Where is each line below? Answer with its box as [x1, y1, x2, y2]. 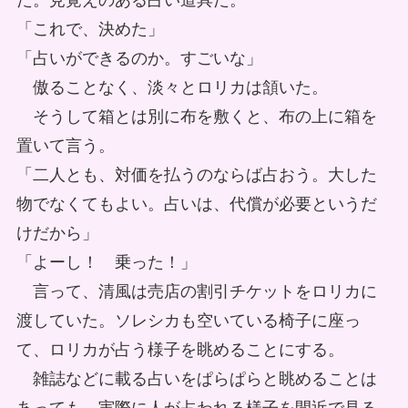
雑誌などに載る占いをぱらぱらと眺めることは [15, 370, 377, 389]
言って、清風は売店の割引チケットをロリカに [15, 282, 377, 301]
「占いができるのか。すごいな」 [15, 49, 262, 68]
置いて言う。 [15, 137, 115, 156]
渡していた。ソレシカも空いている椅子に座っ [15, 311, 361, 331]
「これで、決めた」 [15, 20, 164, 39]
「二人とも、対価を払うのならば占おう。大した [15, 166, 377, 185]
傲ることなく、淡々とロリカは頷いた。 [15, 78, 328, 97]
